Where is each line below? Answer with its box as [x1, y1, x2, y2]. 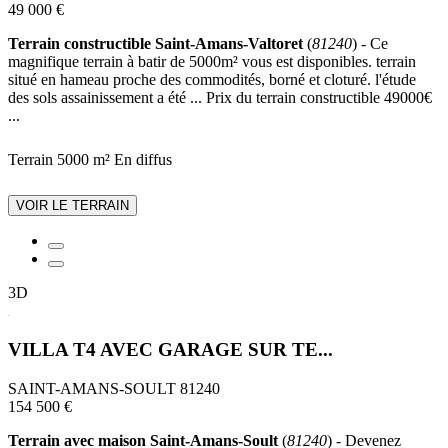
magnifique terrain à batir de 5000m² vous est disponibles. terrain [8, 53, 416, 71]
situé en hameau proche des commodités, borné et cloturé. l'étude [8, 71, 416, 89]
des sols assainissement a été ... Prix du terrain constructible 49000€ [8, 89, 432, 107]
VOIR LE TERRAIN [16, 198, 129, 214]
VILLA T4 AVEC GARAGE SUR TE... [8, 339, 333, 361]
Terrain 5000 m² [8, 151, 110, 169]
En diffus [114, 151, 172, 169]
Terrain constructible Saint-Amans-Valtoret [8, 35, 303, 53]
